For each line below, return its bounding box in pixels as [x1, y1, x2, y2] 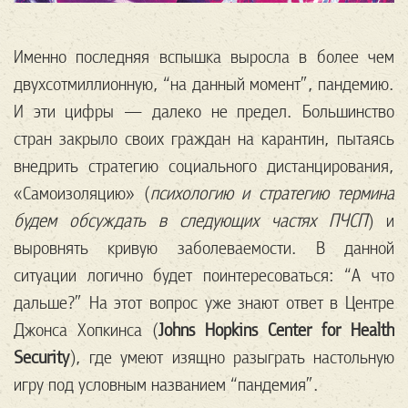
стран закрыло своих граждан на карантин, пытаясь [14, 127, 394, 150]
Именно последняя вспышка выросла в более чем [14, 45, 394, 68]
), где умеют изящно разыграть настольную [69, 345, 394, 369]
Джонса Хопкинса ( [14, 318, 158, 342]
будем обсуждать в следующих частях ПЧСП [14, 209, 367, 232]
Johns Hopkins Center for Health [158, 318, 394, 342]
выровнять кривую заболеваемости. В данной [14, 236, 394, 260]
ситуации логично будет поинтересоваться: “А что [14, 263, 394, 287]
